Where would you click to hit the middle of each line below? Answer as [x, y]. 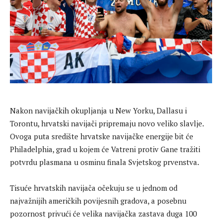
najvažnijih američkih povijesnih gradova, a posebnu [98, 201]
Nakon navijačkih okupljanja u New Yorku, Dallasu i [98, 111]
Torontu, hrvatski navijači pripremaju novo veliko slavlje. [107, 124]
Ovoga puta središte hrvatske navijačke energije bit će [102, 137]
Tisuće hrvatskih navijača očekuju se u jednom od [94, 188]
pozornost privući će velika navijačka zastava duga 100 [103, 214]
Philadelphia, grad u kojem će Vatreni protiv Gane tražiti [105, 149]
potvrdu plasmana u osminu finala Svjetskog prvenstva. [105, 162]
